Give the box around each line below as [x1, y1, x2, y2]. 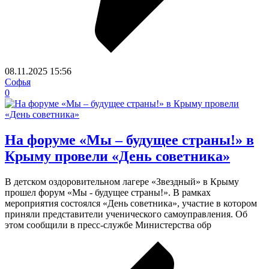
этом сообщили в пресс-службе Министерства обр [5, 220, 211, 231]
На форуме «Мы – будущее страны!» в [5, 132, 254, 148]
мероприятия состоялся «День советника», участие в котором [5, 198, 257, 209]
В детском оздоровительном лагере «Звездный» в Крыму [5, 177, 239, 187]
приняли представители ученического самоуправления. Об [5, 209, 247, 220]
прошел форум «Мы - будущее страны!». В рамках [5, 187, 211, 198]
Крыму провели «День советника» [5, 148, 230, 165]
